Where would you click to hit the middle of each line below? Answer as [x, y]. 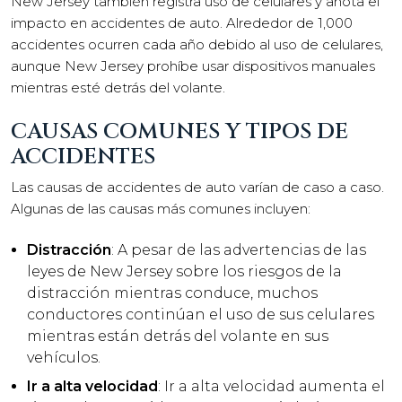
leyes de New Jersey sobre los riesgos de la [184, 271]
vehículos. [64, 358]
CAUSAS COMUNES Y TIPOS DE [179, 131]
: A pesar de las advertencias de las [239, 250]
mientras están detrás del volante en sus [178, 336]
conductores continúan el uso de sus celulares [201, 315]
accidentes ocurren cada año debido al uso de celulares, [197, 44]
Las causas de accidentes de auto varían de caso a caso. [197, 187]
